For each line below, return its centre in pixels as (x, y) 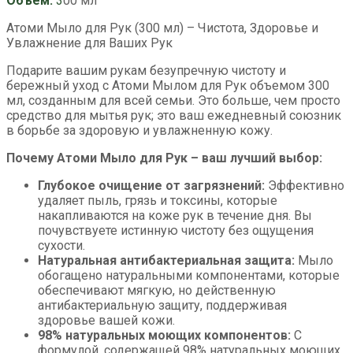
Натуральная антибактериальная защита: (166, 261)
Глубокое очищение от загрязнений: (151, 186)
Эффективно (305, 186)
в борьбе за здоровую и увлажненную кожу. (139, 131)
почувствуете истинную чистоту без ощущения (176, 231)
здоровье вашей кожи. (106, 321)
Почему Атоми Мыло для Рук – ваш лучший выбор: (164, 158)
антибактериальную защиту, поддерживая (162, 306)
